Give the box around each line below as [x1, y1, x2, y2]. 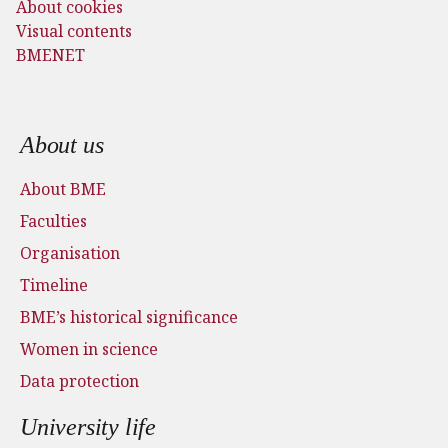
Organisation [20, 242, 120, 265]
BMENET [16, 44, 85, 67]
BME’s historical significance [20, 306, 238, 329]
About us [20, 132, 104, 159]
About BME [20, 178, 106, 201]
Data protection [20, 370, 139, 393]
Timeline [20, 274, 88, 297]
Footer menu [15, 112, 171, 147]
